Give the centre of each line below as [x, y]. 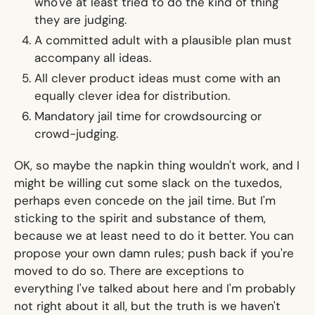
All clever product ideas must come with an [157, 78]
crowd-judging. [76, 134]
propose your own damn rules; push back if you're [154, 253]
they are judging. [80, 20]
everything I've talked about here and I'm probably [154, 289]
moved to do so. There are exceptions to [129, 271]
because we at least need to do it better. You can [154, 236]
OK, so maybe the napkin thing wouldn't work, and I [156, 166]
